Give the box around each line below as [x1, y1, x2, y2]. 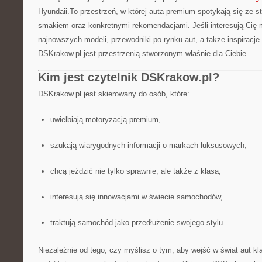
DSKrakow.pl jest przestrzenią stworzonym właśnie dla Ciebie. [38, 49, 249, 58]
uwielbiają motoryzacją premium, [50, 115, 161, 124]
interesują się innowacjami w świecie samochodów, [50, 192, 223, 201]
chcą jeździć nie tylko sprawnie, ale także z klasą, [50, 167, 221, 175]
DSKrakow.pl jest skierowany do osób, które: [38, 89, 189, 98]
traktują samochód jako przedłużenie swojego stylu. [50, 218, 225, 227]
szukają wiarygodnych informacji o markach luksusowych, [50, 141, 247, 150]
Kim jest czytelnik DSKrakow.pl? [38, 71, 219, 84]
